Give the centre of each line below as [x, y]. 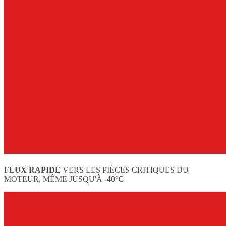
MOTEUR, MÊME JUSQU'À [53, 179]
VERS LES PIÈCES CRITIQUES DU [125, 169]
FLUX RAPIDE [32, 169]
